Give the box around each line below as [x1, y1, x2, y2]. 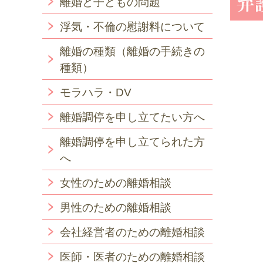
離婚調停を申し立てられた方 [60, 135, 205, 148]
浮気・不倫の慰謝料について [60, 20, 205, 33]
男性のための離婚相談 [60, 201, 171, 214]
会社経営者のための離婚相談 [60, 225, 205, 238]
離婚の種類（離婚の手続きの [60, 45, 205, 58]
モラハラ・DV [60, 86, 131, 99]
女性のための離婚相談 [60, 176, 171, 189]
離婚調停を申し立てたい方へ [60, 110, 205, 123]
